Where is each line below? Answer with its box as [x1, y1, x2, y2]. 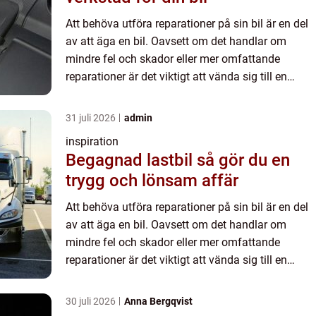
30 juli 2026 [66, 296, 118, 308]
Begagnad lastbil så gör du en [66, 150, 197, 171]
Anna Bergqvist [124, 296, 193, 308]
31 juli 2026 [66, 112, 118, 124]
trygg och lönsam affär [66, 171, 238, 191]
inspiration [66, 135, 119, 149]
